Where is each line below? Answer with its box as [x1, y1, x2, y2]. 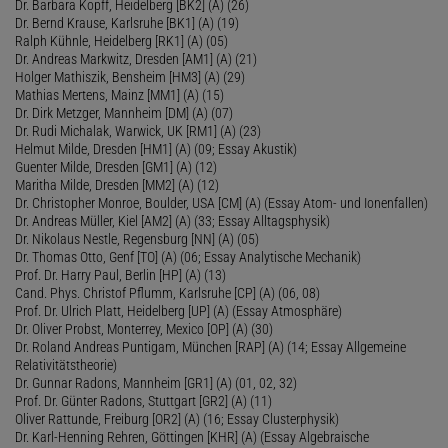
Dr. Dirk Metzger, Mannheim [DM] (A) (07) [15, 104, 233, 121]
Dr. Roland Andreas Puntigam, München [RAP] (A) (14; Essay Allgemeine [15, 338, 406, 355]
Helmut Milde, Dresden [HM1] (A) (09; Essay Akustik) [15, 140, 297, 157]
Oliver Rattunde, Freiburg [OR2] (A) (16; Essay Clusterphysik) [15, 410, 339, 427]
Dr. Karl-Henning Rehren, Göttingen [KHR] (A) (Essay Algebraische [15, 428, 369, 445]
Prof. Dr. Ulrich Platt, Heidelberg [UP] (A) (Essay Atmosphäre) [15, 302, 342, 319]
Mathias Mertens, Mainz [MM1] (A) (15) [15, 86, 224, 103]
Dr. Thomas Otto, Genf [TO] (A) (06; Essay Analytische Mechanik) [15, 248, 361, 265]
